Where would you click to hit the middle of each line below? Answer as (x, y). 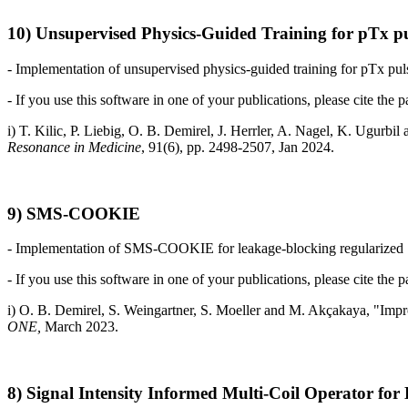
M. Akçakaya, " (334, 311)
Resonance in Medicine (74, 147)
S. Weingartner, (153, 311)
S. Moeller (229, 311)
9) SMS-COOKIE (74, 213)
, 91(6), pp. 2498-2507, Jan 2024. (238, 147)
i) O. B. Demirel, (58, 311)
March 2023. (82, 327)
